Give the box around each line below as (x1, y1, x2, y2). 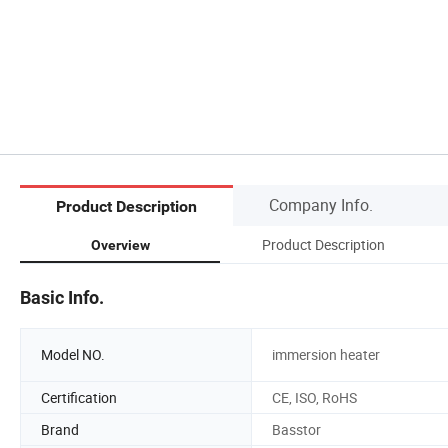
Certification (41, 387, 117, 407)
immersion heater (272, 345, 380, 365)
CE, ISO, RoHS (272, 387, 357, 407)
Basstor (272, 419, 321, 439)
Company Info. (269, 193, 373, 216)
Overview (90, 236, 150, 253)
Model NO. (41, 345, 105, 365)
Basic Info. (20, 286, 104, 308)
